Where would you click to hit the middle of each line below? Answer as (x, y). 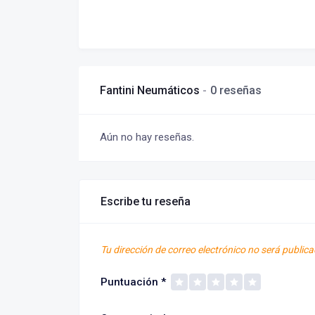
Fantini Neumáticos (151, 90)
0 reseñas (236, 90)
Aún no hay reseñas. (147, 137)
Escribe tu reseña (146, 201)
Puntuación (131, 282)
